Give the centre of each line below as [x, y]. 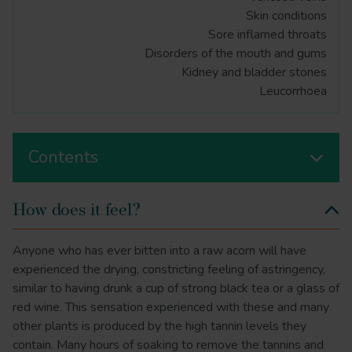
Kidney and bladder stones [254, 72]
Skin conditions [286, 16]
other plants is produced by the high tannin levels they [159, 326]
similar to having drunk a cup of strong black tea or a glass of [176, 288]
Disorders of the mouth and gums [236, 53]
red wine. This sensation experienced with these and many [171, 307]
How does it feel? [77, 211]
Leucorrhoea [293, 91]
